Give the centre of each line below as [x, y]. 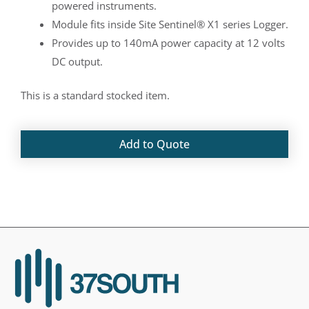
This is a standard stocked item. [95, 96]
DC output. [77, 61]
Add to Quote [154, 144]
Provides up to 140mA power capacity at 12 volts [168, 42]
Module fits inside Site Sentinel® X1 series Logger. [170, 24]
